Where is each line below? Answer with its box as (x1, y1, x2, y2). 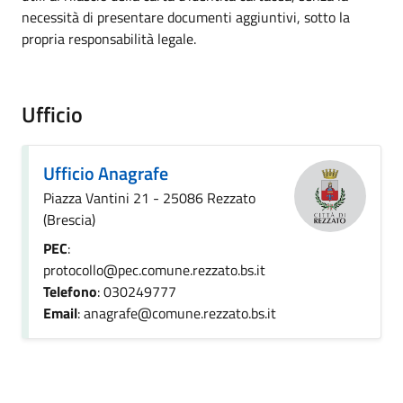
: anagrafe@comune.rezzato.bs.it (77, 302, 276, 324)
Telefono (43, 281, 97, 302)
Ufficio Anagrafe (43, 159, 168, 187)
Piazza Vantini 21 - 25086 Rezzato (43, 187, 255, 209)
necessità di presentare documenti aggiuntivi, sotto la (22, 6, 350, 28)
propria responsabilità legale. (22, 28, 196, 49)
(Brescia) (43, 209, 95, 230)
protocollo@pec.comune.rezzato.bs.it (43, 259, 265, 281)
